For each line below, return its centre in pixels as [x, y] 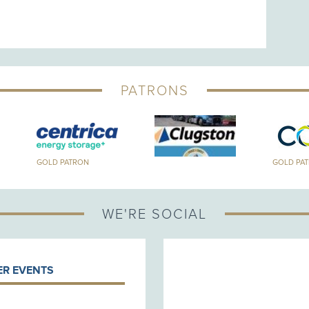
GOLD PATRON [63, 163]
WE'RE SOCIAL [154, 214]
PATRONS [154, 91]
